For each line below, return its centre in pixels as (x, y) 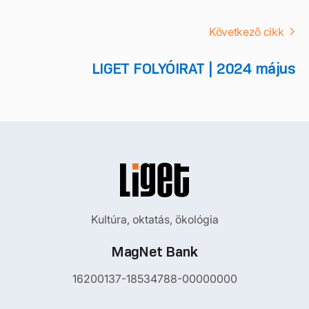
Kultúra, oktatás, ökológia (154, 219)
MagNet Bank (154, 251)
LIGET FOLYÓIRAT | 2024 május (193, 68)
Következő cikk (247, 31)
